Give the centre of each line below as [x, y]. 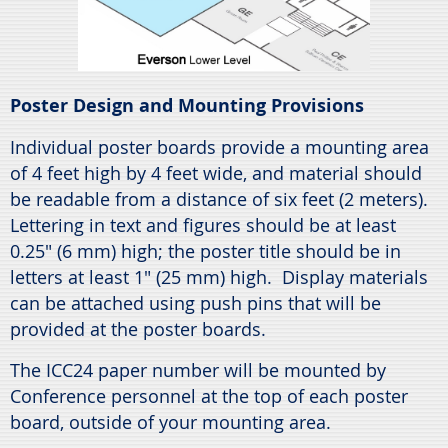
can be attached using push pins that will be [195, 303]
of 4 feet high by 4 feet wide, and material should [216, 173]
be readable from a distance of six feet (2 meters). [221, 199]
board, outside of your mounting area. [170, 422]
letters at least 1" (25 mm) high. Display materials [219, 277]
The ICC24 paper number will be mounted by [198, 370]
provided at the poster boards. [138, 329]
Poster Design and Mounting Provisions [187, 106]
